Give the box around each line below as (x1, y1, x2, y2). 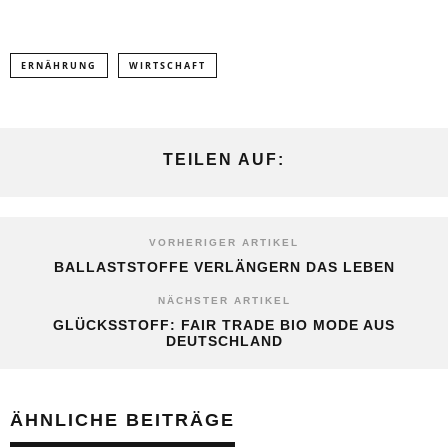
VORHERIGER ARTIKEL (149, 237, 299, 249)
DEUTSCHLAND (165, 333, 283, 350)
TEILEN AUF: (163, 151, 285, 169)
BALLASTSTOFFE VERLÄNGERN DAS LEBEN (53, 259, 395, 276)
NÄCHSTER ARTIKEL (157, 295, 291, 307)
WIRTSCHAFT (129, 59, 206, 73)
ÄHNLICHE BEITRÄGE (10, 410, 235, 431)
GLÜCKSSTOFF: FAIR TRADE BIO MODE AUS (53, 317, 395, 334)
